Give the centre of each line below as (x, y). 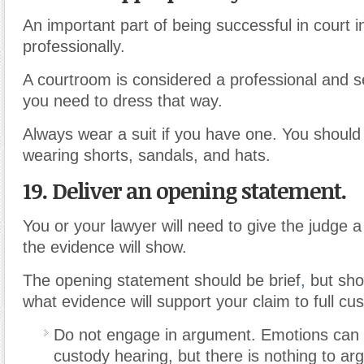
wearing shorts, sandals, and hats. (147, 155)
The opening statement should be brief (162, 280)
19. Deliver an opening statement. (184, 190)
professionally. (74, 46)
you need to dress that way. (123, 100)
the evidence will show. (105, 247)
